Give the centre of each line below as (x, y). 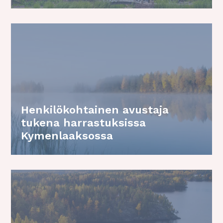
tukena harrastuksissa (84, 123)
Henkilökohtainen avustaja (95, 110)
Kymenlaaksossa (67, 136)
